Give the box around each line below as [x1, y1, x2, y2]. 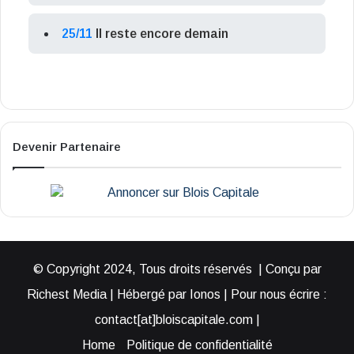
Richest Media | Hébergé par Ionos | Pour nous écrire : [27, 288, 327, 302]
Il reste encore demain [96, 27, 228, 41]
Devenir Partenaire [13, 140, 121, 154]
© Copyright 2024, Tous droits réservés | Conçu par [32, 262, 322, 277]
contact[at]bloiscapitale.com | [94, 313, 260, 327]
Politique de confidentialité [126, 338, 273, 352]
